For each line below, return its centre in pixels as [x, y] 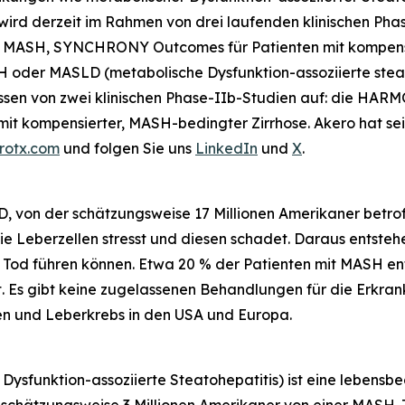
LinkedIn [226, 149]
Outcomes [188, 47]
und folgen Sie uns [127, 149]
